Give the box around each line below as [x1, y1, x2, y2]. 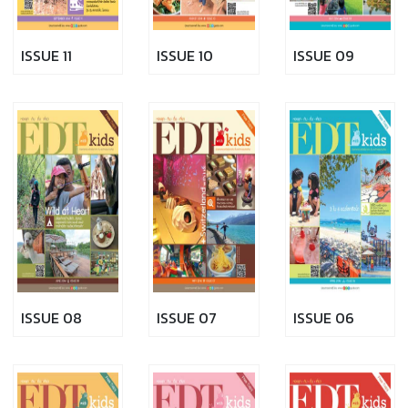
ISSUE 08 [21, 307, 82, 329]
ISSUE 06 [292, 307, 354, 329]
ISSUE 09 [292, 45, 353, 66]
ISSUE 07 [157, 307, 218, 329]
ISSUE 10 [157, 45, 214, 66]
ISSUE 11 [21, 45, 72, 66]
